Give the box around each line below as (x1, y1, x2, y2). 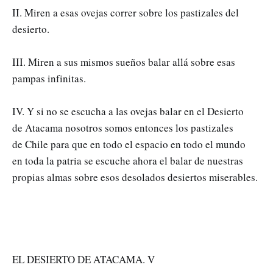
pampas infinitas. (12, 71, 86, 85)
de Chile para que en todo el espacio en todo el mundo (12, 136, 246, 151)
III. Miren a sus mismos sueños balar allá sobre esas (12, 54, 235, 69)
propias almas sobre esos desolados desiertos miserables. (12, 169, 258, 184)
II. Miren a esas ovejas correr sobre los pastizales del (12, 5, 239, 19)
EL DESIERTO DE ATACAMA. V (12, 252, 155, 266)
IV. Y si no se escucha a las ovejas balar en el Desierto (12, 104, 244, 118)
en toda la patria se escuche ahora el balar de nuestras (12, 153, 243, 168)
